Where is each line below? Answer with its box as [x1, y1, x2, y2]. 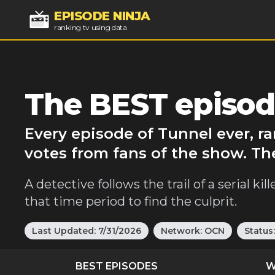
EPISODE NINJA [54, 8, 150, 23]
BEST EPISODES [76, 260, 158, 272]
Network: [161, 225, 204, 236]
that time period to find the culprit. [25, 194, 237, 209]
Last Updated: [32, 225, 96, 236]
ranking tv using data [54, 22, 127, 32]
